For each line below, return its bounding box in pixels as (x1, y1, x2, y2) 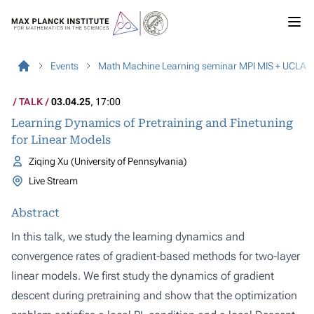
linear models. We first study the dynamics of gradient (11, 269, 274, 282)
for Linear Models (11, 133, 111, 146)
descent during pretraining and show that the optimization (11, 289, 297, 302)
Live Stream (28, 175, 78, 186)
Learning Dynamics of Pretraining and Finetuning (11, 116, 293, 130)
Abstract (11, 206, 60, 219)
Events (50, 60, 78, 71)
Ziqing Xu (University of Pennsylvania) (28, 156, 187, 167)
